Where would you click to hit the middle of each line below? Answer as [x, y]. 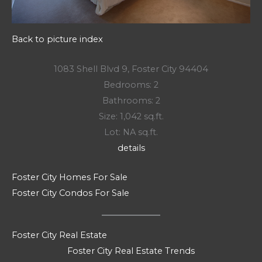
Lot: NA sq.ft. [131, 132]
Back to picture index [57, 39]
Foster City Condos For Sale [70, 193]
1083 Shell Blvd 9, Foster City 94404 [131, 69]
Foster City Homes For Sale [70, 177]
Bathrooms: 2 [131, 100]
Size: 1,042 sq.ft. [131, 116]
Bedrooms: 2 [131, 85]
